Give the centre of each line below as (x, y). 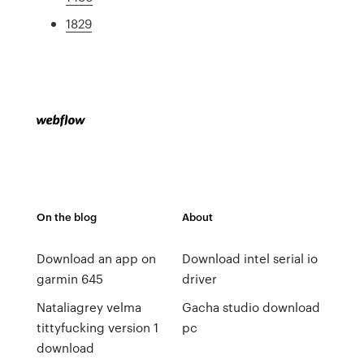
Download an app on (96, 258)
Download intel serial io (249, 258)
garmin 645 (69, 279)
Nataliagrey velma (89, 307)
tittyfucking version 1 (97, 327)
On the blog (66, 217)
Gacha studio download (251, 307)
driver (199, 279)
